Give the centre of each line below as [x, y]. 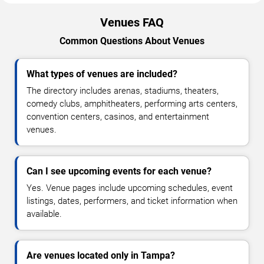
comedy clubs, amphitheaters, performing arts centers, [132, 104]
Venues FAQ [132, 22]
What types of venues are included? [102, 74]
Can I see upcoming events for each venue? [119, 171]
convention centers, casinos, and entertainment [118, 117]
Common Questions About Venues [132, 41]
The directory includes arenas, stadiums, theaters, [123, 91]
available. [44, 214]
